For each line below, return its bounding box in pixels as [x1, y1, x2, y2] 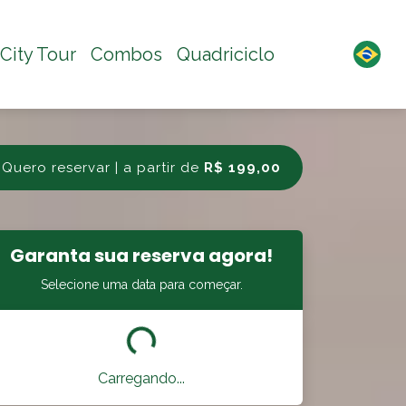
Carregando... [98, 369, 185, 386]
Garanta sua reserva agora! [10, 243, 273, 268]
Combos [91, 43, 162, 65]
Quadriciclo [177, 43, 275, 65]
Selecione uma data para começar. [40, 277, 243, 292]
